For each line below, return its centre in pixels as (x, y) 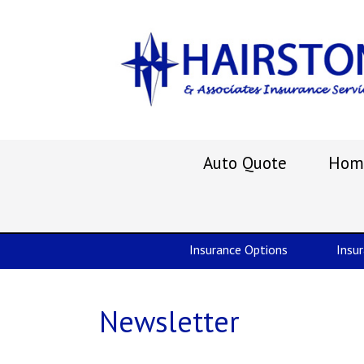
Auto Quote (245, 163)
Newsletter (169, 321)
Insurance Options (238, 249)
